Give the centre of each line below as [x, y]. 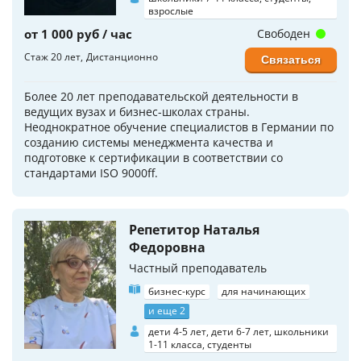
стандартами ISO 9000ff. [91, 172]
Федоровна [167, 247]
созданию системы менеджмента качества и [149, 142]
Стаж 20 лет [52, 56]
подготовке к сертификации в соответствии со [154, 157]
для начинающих [263, 291]
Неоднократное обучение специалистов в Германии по [179, 127]
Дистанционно [122, 56]
